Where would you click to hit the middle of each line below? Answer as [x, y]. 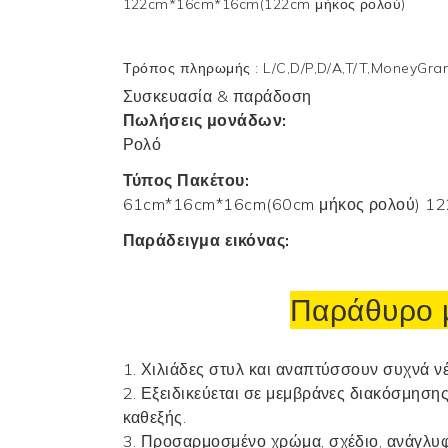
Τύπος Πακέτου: [186, 179]
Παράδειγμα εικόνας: [206, 239]
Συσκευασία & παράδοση [217, 95]
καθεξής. [154, 416]
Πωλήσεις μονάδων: [204, 119]
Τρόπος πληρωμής [189, 67]
